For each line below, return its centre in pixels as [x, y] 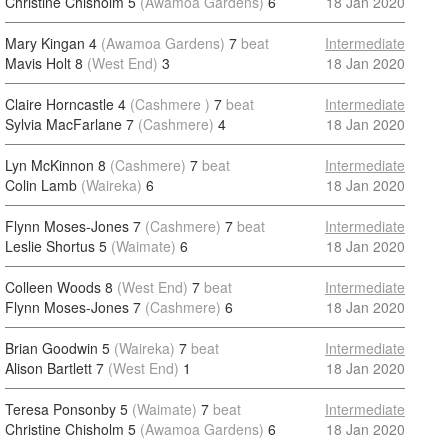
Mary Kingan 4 [51, 43]
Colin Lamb [41, 185]
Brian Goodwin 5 [57, 348]
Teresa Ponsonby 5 [66, 409]
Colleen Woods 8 [59, 287]
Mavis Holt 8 [44, 63]
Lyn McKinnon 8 [55, 165]
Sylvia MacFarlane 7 [69, 124]
